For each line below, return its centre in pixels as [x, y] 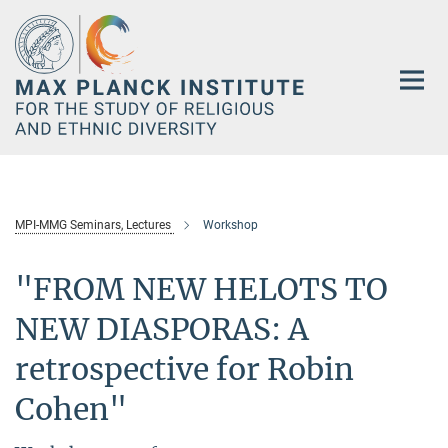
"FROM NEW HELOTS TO [201, 289]
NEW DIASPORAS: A [162, 329]
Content [32, 45]
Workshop [230, 225]
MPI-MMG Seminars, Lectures [93, 225]
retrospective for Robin [184, 369]
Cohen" [71, 409]
